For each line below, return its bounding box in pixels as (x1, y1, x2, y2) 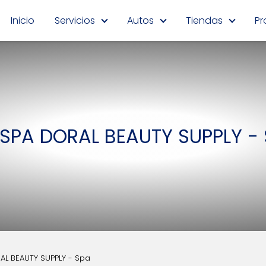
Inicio (11, 13, 34, 27)
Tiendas (186, 13, 223, 27)
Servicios (55, 13, 95, 27)
